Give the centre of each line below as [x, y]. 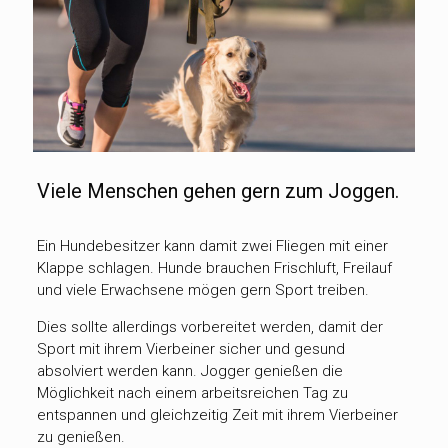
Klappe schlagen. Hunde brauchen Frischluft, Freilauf [214, 268]
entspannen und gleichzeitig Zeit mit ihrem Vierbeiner [217, 415]
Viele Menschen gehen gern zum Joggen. [217, 191]
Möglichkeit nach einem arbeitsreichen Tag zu [192, 393]
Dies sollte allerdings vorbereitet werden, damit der [209, 327]
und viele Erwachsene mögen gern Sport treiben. [202, 290]
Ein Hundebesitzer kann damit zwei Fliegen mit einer [212, 246]
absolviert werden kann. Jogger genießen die [189, 371]
